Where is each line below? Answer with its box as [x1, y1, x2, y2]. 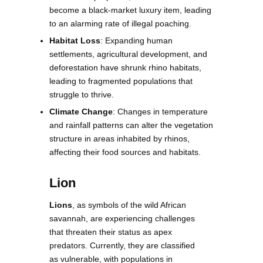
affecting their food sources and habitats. [49, 147, 201, 157]
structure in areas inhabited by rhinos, [49, 133, 190, 143]
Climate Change [49, 106, 113, 116]
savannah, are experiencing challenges [49, 213, 195, 223]
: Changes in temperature [113, 106, 208, 116]
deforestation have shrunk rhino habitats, [49, 62, 201, 72]
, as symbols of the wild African [72, 200, 186, 210]
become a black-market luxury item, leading [49, 5, 211, 15]
